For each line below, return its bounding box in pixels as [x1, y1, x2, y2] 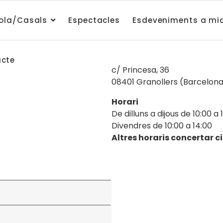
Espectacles [68, 15, 120, 25]
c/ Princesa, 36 [111, 64, 169, 76]
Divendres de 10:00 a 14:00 [111, 120, 212, 131]
